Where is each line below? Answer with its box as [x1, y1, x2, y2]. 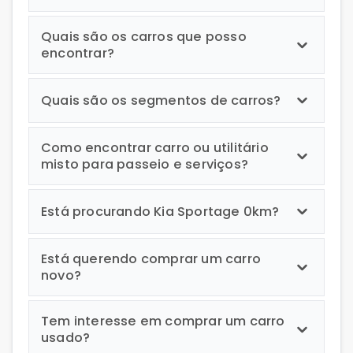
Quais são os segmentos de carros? [41, 91, 281, 110]
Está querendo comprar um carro [41, 250, 261, 268]
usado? [41, 329, 91, 347]
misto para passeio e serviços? [41, 155, 248, 173]
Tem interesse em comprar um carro [41, 312, 285, 330]
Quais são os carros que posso [41, 28, 247, 46]
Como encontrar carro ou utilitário [41, 139, 269, 157]
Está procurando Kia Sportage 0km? [41, 203, 280, 221]
